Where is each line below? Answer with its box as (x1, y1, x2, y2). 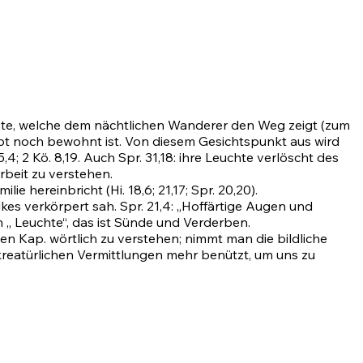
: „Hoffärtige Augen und (171, 198, 313, 215)
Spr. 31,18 (118, 149, 173, 166)
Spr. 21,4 (120, 198, 171, 215)
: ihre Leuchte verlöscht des (173, 149, 339, 166)
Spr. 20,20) (191, 181, 255, 199)
